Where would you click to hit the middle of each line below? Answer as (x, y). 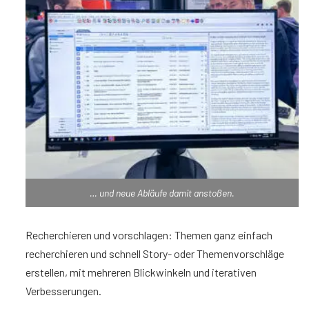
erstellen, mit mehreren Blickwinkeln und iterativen (141, 272)
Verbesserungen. (63, 290)
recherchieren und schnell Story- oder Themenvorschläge (155, 253)
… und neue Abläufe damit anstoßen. (162, 192)
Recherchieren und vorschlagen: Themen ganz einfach (149, 235)
